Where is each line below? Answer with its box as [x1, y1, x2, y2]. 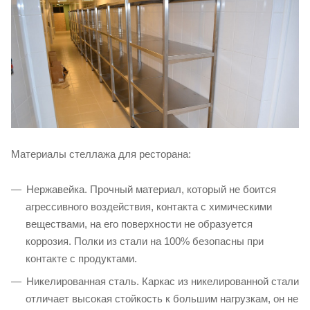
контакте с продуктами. [26, 253, 137, 264]
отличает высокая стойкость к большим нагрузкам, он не [26, 293, 298, 304]
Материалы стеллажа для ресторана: [11, 148, 191, 160]
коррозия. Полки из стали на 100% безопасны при [26, 235, 264, 247]
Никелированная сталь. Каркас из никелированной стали [26, 275, 299, 287]
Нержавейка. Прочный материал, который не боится [26, 183, 276, 195]
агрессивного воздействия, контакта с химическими [26, 201, 272, 212]
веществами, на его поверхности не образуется [26, 218, 253, 230]
